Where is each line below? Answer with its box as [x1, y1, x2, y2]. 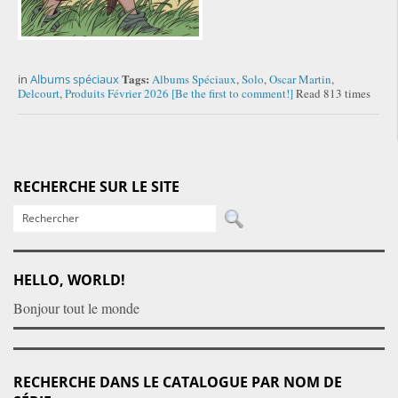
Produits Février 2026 [65, 85, 169, 102]
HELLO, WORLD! [13, 270, 125, 291]
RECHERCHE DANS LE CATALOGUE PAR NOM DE [13, 372, 342, 393]
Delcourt [18, 85, 60, 102]
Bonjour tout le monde [13, 298, 139, 318]
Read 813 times [296, 85, 370, 102]
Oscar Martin [269, 71, 331, 88]
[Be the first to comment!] [171, 85, 296, 102]
